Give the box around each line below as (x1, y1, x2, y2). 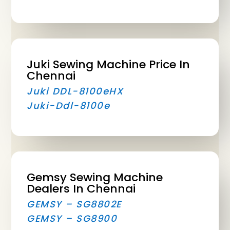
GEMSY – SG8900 (27, 212, 118, 225)
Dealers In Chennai (27, 181, 136, 197)
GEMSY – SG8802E (27, 198, 122, 211)
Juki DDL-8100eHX (27, 85, 124, 98)
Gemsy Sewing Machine (27, 169, 163, 186)
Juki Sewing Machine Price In (27, 56, 190, 73)
